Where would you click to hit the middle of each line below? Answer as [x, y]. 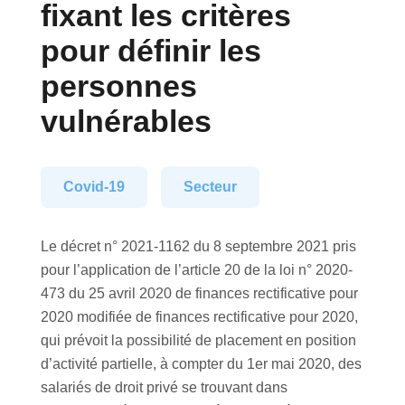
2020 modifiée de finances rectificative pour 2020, [199, 317]
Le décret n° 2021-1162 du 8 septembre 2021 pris [198, 247]
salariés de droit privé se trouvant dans [164, 388]
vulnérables [126, 122]
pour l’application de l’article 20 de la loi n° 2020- [196, 270]
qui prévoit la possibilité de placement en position [198, 341]
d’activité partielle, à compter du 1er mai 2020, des [201, 364]
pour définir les [151, 51]
